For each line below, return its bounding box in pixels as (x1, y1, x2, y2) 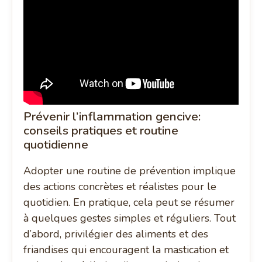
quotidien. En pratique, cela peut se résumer (23, 195, 235, 210)
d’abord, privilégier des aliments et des (23, 227, 209, 242)
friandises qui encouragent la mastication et (23, 243, 229, 257)
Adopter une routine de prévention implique (23, 164, 236, 178)
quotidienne (23, 136, 89, 153)
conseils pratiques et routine (23, 122, 179, 139)
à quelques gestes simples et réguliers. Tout (23, 211, 236, 226)
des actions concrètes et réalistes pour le (23, 180, 217, 194)
